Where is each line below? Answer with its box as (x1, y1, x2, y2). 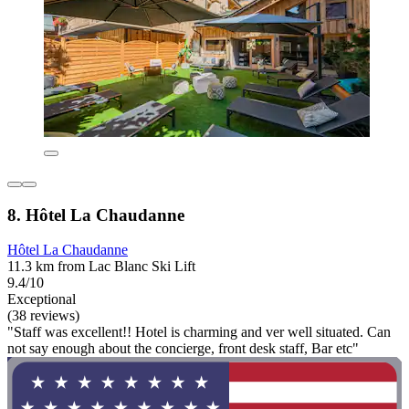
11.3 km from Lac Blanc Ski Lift (7, 258, 195, 275)
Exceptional (7, 291, 76, 308)
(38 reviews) (7, 308, 79, 324)
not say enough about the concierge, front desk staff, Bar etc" (7, 341, 359, 357)
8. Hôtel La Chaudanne (7, 204, 184, 225)
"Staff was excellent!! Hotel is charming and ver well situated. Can (7, 324, 391, 341)
